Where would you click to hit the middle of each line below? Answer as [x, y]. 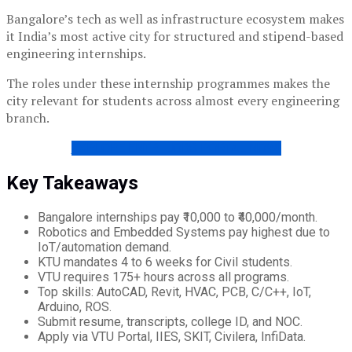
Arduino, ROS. [75, 307]
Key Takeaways [72, 183]
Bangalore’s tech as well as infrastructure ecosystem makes [175, 19]
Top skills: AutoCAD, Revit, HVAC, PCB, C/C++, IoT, [174, 292]
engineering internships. [76, 54]
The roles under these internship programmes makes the [168, 84]
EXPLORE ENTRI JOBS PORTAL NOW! [176, 148]
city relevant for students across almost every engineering [173, 101]
